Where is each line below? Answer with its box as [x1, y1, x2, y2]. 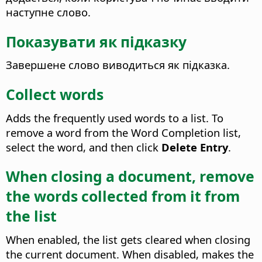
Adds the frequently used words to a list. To [6, 110, 223, 125]
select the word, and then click [6, 139, 158, 154]
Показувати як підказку [6, 31, 187, 51]
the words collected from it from [6, 186, 240, 206]
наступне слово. [6, 4, 91, 19]
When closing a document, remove [6, 166, 254, 187]
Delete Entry [158, 139, 228, 154]
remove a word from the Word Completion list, [6, 125, 241, 140]
